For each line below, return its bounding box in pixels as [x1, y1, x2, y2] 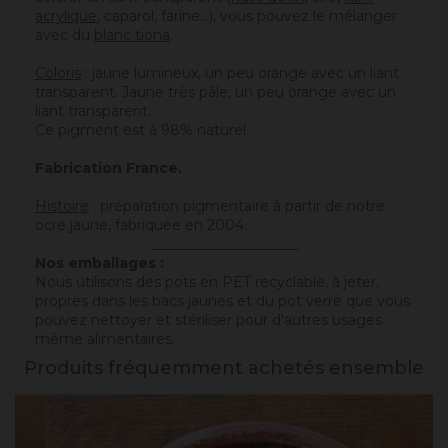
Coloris [35, 64, 81, 83]
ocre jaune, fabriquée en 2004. [35, 216, 247, 235]
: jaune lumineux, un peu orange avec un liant [81, 64, 399, 83]
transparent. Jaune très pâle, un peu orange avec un [35, 83, 396, 102]
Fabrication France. [35, 159, 182, 178]
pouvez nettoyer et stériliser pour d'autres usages [35, 311, 382, 330]
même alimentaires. [35, 330, 175, 349]
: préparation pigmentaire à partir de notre [89, 197, 385, 216]
